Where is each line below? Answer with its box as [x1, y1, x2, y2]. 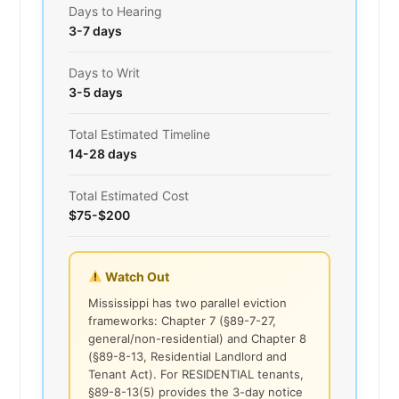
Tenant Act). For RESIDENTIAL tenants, [88, 366, 304, 381]
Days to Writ [69, 64, 140, 80]
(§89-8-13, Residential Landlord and [88, 348, 287, 363]
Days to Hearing [69, 3, 162, 19]
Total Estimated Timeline [69, 126, 210, 142]
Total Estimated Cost [69, 187, 189, 203]
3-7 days [69, 22, 122, 38]
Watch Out [102, 268, 169, 284]
